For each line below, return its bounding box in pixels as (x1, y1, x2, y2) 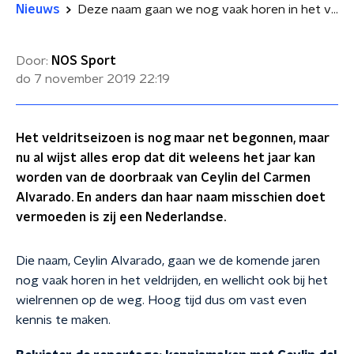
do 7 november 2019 (16, 73, 136, 85)
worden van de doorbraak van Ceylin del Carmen (16, 171, 311, 184)
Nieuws (16, 3, 60, 16)
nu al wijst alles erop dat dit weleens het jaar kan (16, 152, 315, 164)
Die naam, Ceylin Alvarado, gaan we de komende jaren (16, 254, 320, 267)
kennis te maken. (16, 314, 111, 326)
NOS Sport (51, 55, 116, 67)
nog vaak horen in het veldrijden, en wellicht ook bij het (16, 274, 328, 287)
